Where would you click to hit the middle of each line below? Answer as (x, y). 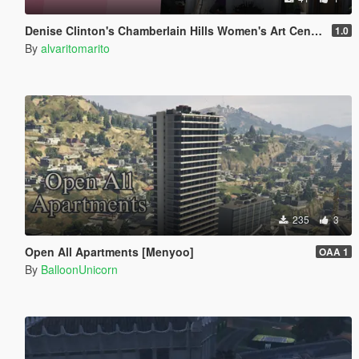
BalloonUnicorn (79, 269)
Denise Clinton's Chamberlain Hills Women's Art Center (167, 30)
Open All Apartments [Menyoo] (109, 251)
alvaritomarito (75, 48)
